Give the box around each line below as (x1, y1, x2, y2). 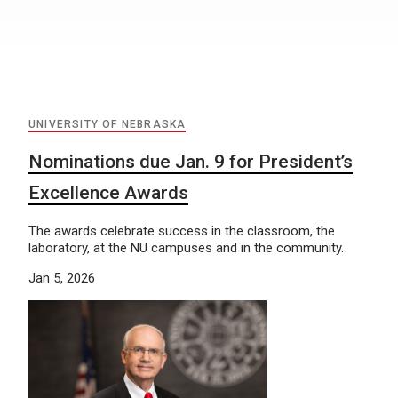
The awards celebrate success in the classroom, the (28, 223, 335, 239)
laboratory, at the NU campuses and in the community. (28, 240, 344, 256)
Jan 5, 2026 (28, 270, 95, 286)
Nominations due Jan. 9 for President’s (28, 151, 353, 172)
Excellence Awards (28, 182, 188, 203)
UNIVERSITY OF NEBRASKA (28, 118, 187, 131)
